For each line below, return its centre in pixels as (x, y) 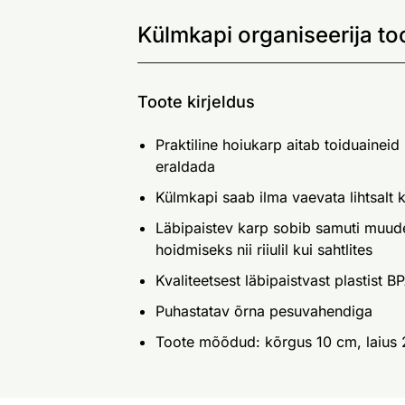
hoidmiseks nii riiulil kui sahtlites (264, 250)
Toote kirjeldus (196, 102)
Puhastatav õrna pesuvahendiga (264, 311)
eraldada (185, 167)
